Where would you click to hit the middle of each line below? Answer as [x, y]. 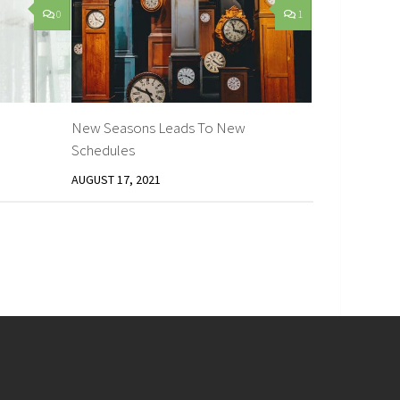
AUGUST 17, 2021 [117, 179]
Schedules [104, 150]
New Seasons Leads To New [159, 127]
